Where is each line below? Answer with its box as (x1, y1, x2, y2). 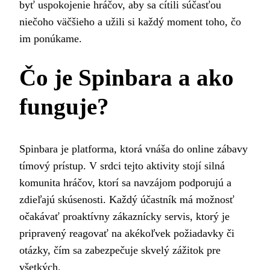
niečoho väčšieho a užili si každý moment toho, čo (19, 16, 241, 28)
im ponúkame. (19, 33, 82, 45)
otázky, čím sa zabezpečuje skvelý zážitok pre (19, 244, 221, 257)
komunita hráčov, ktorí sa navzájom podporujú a (19, 177, 231, 189)
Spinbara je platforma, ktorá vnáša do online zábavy (19, 143, 248, 155)
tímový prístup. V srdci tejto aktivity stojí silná (19, 160, 225, 172)
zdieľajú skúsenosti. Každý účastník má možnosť (19, 193, 234, 206)
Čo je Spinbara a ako (19, 64, 234, 90)
